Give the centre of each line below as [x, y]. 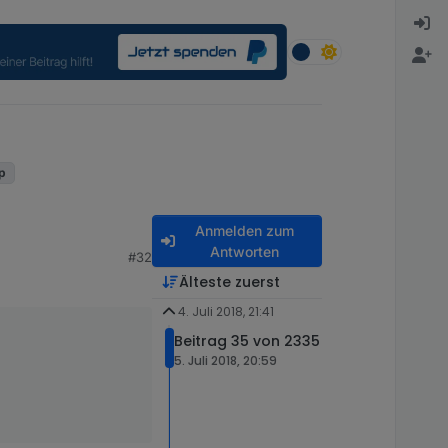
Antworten [244, 251]
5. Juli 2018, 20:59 [225, 361]
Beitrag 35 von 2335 [247, 341]
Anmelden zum [244, 230]
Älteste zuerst [229, 281]
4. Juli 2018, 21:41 [225, 311]
